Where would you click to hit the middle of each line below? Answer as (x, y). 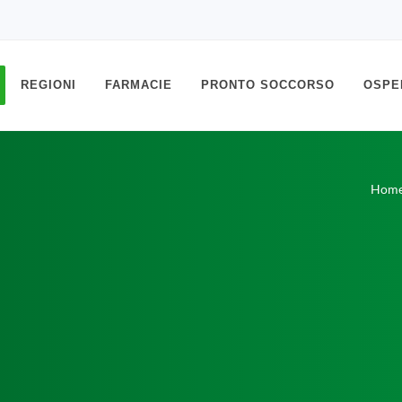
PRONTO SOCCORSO (268, 85)
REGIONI (48, 85)
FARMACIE (139, 85)
